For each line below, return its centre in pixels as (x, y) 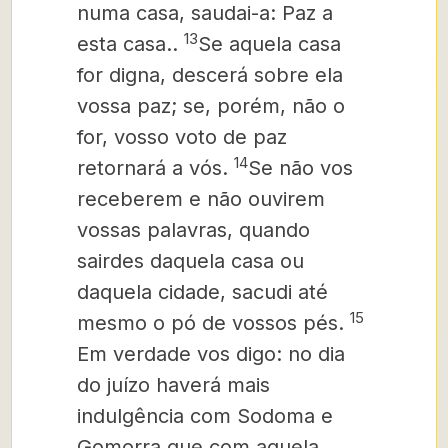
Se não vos (300, 168)
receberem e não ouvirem (201, 199)
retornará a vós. (155, 168)
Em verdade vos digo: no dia (211, 354)
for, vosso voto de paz (182, 137)
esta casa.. (130, 44)
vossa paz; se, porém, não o (211, 106)
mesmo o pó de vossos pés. (213, 323)
